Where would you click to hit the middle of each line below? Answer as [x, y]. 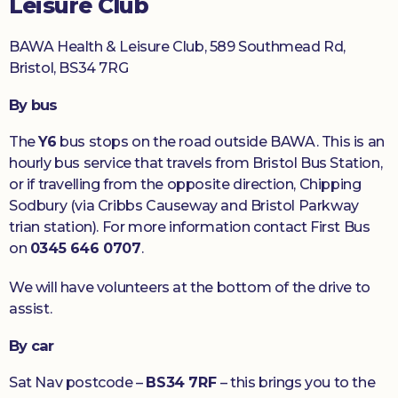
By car [32, 346]
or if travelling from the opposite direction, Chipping [185, 185]
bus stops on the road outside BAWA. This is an [220, 142]
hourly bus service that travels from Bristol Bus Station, [196, 163]
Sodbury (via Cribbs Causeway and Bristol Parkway [184, 206]
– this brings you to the [298, 383]
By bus [33, 105]
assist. [31, 309]
